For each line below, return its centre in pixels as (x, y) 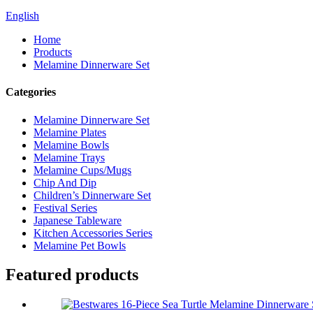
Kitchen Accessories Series (93, 233)
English (22, 16)
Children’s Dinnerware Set (92, 195)
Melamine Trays (69, 157)
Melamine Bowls (71, 145)
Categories (31, 92)
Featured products (72, 275)
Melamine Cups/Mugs (82, 170)
